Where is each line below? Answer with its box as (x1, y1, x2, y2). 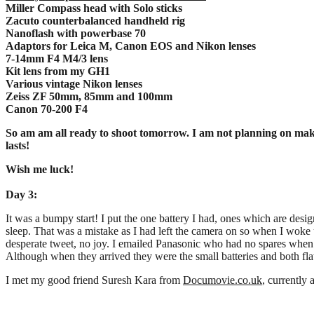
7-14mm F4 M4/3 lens (6, 52, 108, 64)
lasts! (6, 139, 29, 151)
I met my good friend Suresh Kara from (6, 273, 183, 286)
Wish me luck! (6, 163, 74, 175)
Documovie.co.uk (183, 273, 262, 286)
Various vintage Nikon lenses (6, 77, 142, 90)
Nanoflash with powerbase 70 (6, 27, 146, 39)
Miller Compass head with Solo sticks (6, 1, 182, 14)
